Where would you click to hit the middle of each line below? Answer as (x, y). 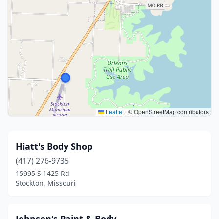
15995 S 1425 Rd (43, 173)
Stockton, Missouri (46, 183)
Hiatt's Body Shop (54, 146)
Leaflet (114, 112)
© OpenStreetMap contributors (168, 112)
